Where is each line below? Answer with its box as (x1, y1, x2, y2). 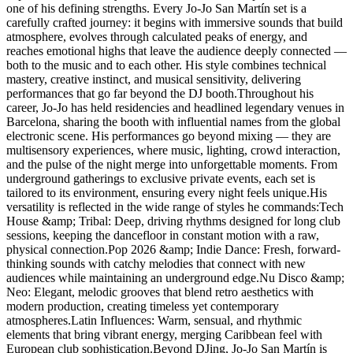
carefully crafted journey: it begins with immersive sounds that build (6, 15, 343, 29)
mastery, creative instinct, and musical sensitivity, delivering (6, 72, 301, 86)
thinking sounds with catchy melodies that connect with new (6, 256, 306, 270)
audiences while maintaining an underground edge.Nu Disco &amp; (6, 270, 344, 284)
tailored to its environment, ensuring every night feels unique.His (6, 185, 327, 199)
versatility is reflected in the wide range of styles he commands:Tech (6, 199, 344, 214)
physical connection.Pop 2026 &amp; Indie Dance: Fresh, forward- (6, 242, 340, 256)
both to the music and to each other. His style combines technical (6, 58, 326, 72)
